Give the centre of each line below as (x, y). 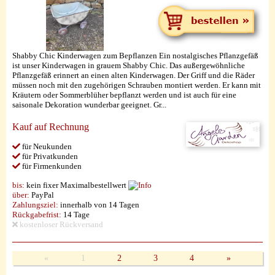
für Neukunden (46, 146)
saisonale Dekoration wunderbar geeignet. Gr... (89, 105)
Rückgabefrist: (37, 215)
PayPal (42, 195)
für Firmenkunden (51, 166)
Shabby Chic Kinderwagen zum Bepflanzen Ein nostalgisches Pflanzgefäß (135, 56)
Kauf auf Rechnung (51, 127)
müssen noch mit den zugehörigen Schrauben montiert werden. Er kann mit (137, 85)
